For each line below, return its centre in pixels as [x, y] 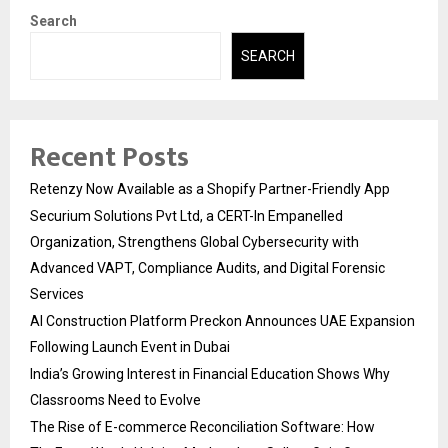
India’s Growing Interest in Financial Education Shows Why [210, 374]
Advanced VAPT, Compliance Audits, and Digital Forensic [207, 268]
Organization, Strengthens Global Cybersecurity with [194, 242]
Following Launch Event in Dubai [130, 347]
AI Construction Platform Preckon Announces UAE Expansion [222, 321]
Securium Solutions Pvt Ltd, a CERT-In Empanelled [186, 216]
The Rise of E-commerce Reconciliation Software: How [202, 427]
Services [57, 294]
